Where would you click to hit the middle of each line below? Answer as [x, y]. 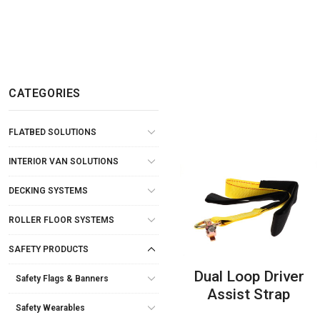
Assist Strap [249, 294]
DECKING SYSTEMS [48, 190]
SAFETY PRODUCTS [49, 249]
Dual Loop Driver [249, 276]
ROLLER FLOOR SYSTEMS [61, 220]
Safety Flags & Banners [62, 278]
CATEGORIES [45, 93]
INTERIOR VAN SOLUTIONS [64, 161]
